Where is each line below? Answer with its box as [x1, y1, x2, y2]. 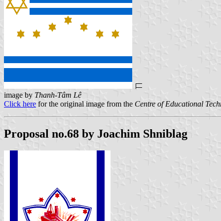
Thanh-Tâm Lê [35, 91, 81, 100]
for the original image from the [36, 100, 135, 109]
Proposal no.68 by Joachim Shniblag [4, 127, 187, 141]
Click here [4, 100, 36, 109]
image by [4, 91, 35, 100]
